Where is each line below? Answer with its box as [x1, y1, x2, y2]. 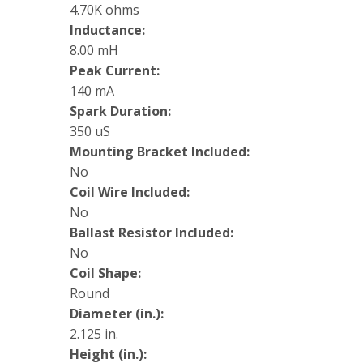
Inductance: [70, 21, 145, 40]
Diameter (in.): [70, 305, 164, 323]
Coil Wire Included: [70, 183, 190, 202]
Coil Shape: [70, 264, 141, 283]
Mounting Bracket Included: [70, 143, 250, 161]
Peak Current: [70, 62, 160, 80]
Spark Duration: [70, 102, 171, 121]
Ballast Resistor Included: [70, 224, 233, 242]
